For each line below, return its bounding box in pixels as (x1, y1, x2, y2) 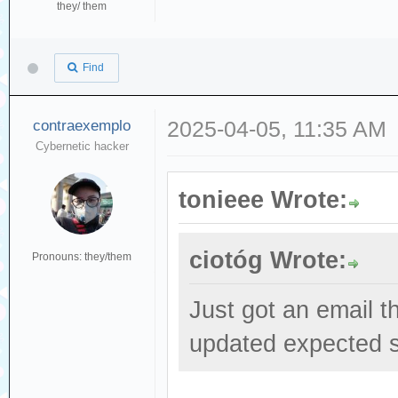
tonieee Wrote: (179, 187, 348, 213)
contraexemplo (33, 117, 131, 134)
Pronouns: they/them (32, 251, 132, 263)
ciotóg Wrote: (189, 247, 347, 274)
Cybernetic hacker (35, 139, 129, 153)
